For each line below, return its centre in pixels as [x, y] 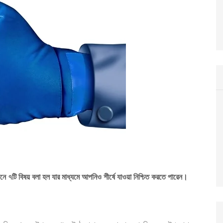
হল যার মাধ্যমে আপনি [70, 177]
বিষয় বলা [29, 177]
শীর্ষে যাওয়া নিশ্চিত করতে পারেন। [145, 177]
